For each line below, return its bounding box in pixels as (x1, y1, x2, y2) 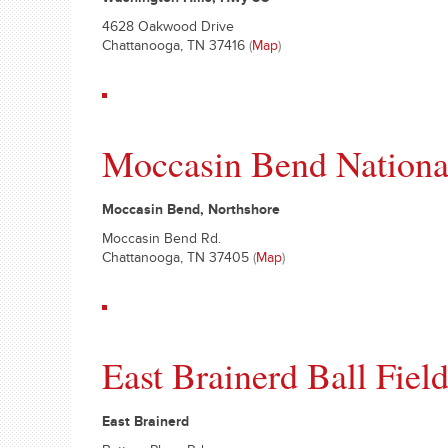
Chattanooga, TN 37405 (102, 251, 253, 269)
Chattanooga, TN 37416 (102, 39, 249, 57)
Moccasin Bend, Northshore (102, 203, 280, 221)
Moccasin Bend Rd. (102, 232, 221, 250)
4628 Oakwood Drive (102, 20, 234, 38)
